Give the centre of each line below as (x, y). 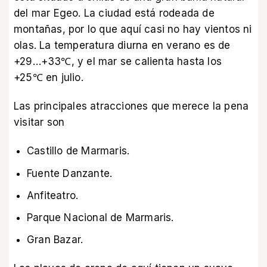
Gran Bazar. (55, 240)
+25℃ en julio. (49, 77)
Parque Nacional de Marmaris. (100, 217)
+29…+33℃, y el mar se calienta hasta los (118, 61)
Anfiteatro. (53, 195)
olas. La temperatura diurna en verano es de (122, 45)
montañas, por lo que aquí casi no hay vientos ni (133, 29)
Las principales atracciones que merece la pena (131, 106)
